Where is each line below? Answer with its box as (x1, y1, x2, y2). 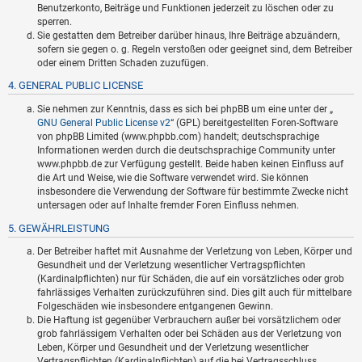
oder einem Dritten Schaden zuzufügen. (37, 57, 208, 69)
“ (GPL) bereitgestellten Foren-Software (170, 116, 338, 128)
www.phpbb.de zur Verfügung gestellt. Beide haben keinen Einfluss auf (37, 158, 343, 170)
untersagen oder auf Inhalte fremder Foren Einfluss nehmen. (37, 199, 299, 211)
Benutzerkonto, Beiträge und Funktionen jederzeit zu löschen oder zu (37, 2, 334, 14)
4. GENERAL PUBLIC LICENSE (8, 79, 143, 92)
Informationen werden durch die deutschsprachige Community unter (37, 144, 335, 156)
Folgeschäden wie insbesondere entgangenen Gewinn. (37, 301, 273, 313)
